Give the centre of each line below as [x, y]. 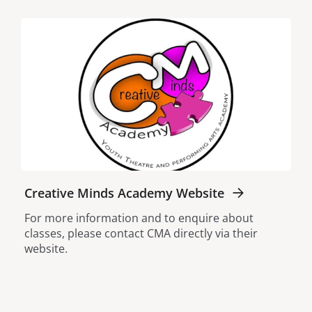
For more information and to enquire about [139, 218]
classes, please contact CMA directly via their [141, 233]
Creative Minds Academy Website [124, 193]
